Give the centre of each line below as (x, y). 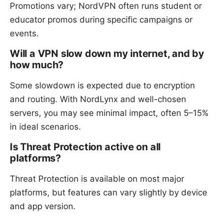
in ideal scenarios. (45, 126)
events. (24, 33)
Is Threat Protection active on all (85, 147)
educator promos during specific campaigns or (101, 19)
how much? (37, 65)
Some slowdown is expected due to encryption (102, 85)
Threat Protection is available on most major (97, 179)
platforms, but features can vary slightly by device (109, 192)
